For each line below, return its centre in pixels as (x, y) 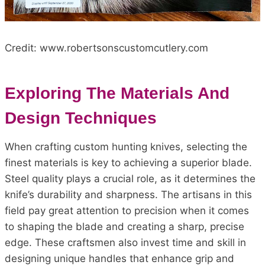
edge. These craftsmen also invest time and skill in (125, 242)
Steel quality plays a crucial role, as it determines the (130, 178)
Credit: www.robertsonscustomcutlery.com (106, 48)
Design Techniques (81, 118)
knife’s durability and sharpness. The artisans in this (128, 194)
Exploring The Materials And (117, 93)
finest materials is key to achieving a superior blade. (128, 162)
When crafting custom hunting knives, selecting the (126, 146)
